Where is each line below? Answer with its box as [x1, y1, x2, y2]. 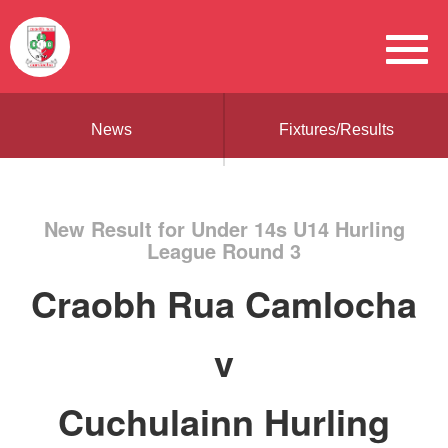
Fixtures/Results [279, 121, 394, 138]
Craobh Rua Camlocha [31, 277, 417, 329]
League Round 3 [147, 236, 301, 265]
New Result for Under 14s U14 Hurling [43, 214, 405, 243]
